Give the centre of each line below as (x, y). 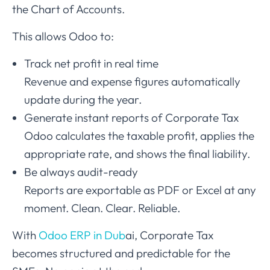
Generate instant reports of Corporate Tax (131, 118)
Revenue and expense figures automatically (132, 82)
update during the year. (83, 100)
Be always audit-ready (81, 172)
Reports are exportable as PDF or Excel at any (140, 190)
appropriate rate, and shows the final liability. (137, 154)
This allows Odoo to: (63, 36)
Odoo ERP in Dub (82, 235)
